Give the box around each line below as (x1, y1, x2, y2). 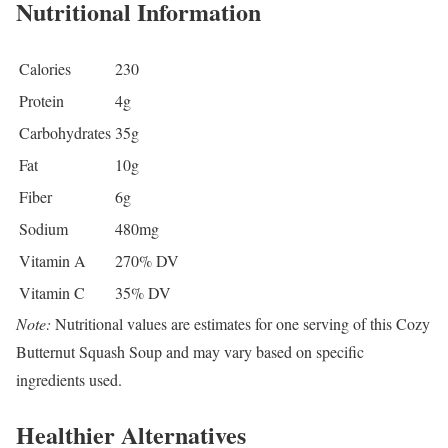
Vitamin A (19, 250, 86, 272)
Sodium (19, 218, 68, 240)
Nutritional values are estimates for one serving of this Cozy (51, 313, 430, 335)
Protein (19, 90, 64, 112)
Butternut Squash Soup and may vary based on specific (16, 341, 364, 363)
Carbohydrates (19, 122, 111, 144)
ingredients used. (16, 369, 122, 391)
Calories (19, 58, 71, 80)
